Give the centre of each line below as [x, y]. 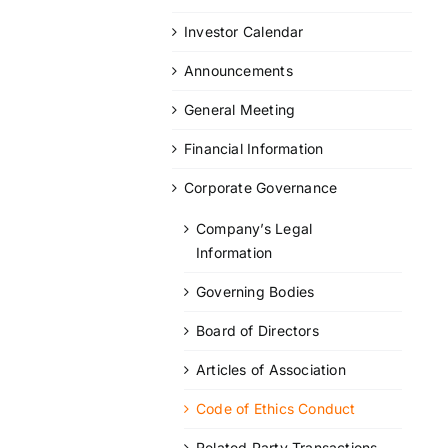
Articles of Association [271, 369]
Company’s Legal [254, 228]
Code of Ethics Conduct [276, 408]
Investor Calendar [244, 31]
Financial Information [254, 148]
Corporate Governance [261, 187]
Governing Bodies [255, 291]
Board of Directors [257, 330]
